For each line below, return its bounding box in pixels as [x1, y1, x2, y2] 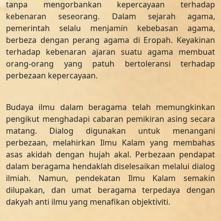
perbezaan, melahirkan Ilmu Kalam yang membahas [6, 137, 215, 148]
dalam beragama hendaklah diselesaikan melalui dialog [6, 161, 215, 172]
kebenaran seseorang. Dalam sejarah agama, [6, 11, 215, 22]
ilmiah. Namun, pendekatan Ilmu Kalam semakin [6, 173, 215, 184]
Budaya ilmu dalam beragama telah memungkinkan [6, 102, 215, 112]
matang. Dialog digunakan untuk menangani [6, 125, 215, 136]
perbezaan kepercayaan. [6, 70, 98, 81]
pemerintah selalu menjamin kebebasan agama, [6, 23, 215, 34]
